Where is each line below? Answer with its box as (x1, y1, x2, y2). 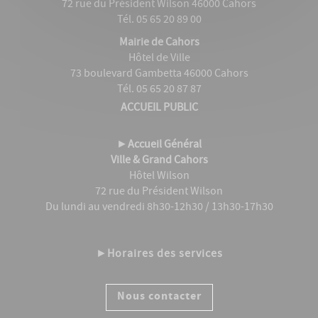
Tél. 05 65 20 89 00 (116, 12, 202, 30)
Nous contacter (116, 288, 202, 307)
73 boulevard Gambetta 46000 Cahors (70, 66, 248, 84)
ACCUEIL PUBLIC (120, 100, 198, 118)
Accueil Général (128, 137, 202, 155)
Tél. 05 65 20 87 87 (116, 82, 202, 99)
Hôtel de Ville (128, 50, 190, 68)
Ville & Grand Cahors (110, 153, 208, 170)
